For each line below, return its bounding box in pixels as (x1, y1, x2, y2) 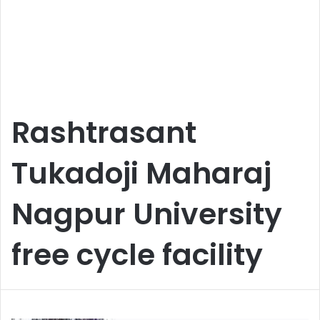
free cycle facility (11, 234, 263, 275)
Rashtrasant (11, 112, 196, 153)
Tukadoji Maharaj (11, 153, 271, 194)
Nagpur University (11, 194, 282, 234)
